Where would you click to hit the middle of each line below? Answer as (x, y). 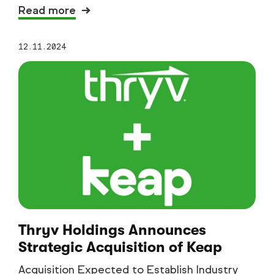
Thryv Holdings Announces (112, 230)
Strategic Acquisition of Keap (120, 247)
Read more (47, 10)
